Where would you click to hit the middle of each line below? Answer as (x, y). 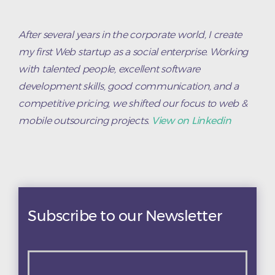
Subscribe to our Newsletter (125, 215)
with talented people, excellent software (109, 69)
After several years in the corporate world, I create (130, 35)
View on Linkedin (190, 121)
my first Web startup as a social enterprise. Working (133, 52)
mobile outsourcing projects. (84, 121)
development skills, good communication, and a (129, 87)
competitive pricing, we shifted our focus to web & (133, 104)
